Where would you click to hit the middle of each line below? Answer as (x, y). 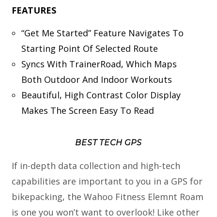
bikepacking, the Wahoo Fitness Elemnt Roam (108, 197)
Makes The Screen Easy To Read (87, 111)
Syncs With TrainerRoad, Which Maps (99, 64)
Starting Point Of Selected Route (89, 49)
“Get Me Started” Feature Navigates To (102, 33)
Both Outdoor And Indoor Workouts (96, 80)
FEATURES (34, 10)
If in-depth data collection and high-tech (96, 166)
